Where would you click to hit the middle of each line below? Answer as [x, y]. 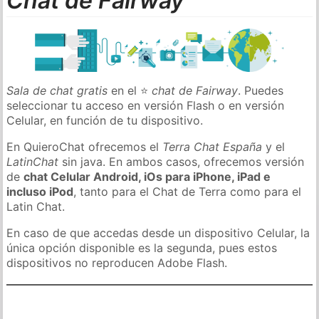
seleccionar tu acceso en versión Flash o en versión [146, 105]
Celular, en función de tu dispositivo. [105, 120]
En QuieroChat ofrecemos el [85, 146]
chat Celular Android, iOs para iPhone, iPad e [147, 176]
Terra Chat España [213, 146]
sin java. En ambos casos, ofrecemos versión [182, 161]
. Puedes [261, 90]
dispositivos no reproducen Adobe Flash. [117, 262]
